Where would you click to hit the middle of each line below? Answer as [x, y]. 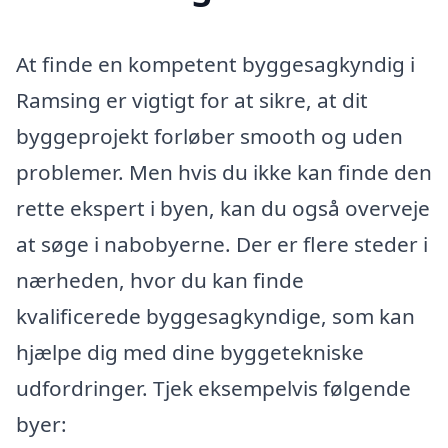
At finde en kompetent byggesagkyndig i [215, 64]
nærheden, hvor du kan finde [160, 280]
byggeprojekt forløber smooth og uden [209, 136]
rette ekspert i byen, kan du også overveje [223, 208]
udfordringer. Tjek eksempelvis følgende [213, 388]
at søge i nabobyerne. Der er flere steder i [222, 244]
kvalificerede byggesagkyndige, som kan [215, 316]
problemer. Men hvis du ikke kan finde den [224, 172]
